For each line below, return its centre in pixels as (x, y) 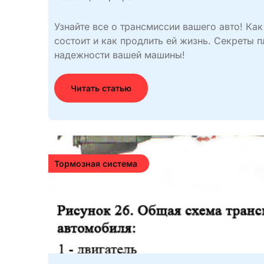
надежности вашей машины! (120, 55)
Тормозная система (96, 164)
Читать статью (101, 88)
